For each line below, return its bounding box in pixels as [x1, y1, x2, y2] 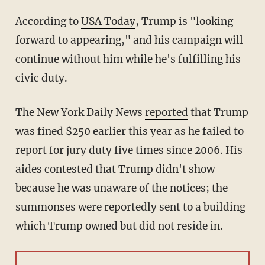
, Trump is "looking [135, 15, 233, 28]
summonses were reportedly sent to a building [15, 201, 245, 214]
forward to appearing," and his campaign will [15, 34, 243, 47]
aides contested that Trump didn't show [15, 163, 215, 176]
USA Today [80, 15, 135, 28]
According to [15, 15, 81, 28]
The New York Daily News [15, 106, 145, 119]
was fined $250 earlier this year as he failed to [15, 125, 244, 138]
